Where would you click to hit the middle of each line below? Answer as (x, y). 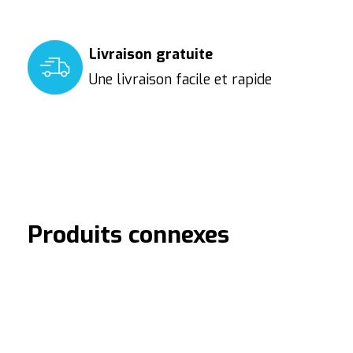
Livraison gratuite (151, 55)
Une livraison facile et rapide (180, 80)
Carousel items (76, 302)
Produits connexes (128, 235)
